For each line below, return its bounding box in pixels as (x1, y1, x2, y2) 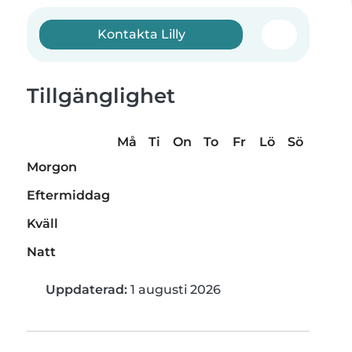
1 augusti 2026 (127, 282, 221, 298)
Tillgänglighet (27, 83, 175, 108)
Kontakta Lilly (97, 27, 185, 42)
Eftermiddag (27, 188, 110, 203)
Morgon (27, 159, 77, 175)
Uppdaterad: (46, 282, 127, 298)
